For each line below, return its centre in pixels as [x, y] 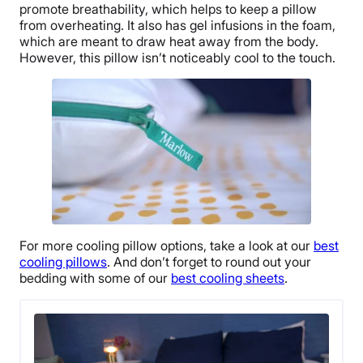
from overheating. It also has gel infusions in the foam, [177, 26]
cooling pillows [63, 261]
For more [48, 245]
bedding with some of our [95, 278]
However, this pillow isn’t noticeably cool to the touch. [177, 58]
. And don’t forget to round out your [209, 261]
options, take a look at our [235, 245]
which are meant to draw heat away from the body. [169, 42]
